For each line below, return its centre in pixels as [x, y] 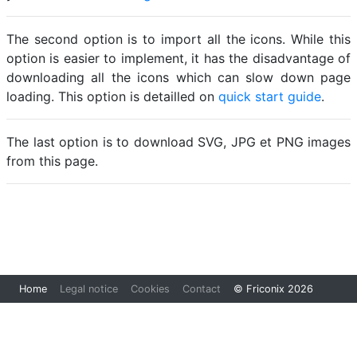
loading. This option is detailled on [112, 96]
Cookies [150, 289]
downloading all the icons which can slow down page [178, 77]
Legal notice [89, 289]
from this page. [52, 161]
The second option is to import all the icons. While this [178, 39]
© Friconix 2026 [273, 289]
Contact [202, 289]
